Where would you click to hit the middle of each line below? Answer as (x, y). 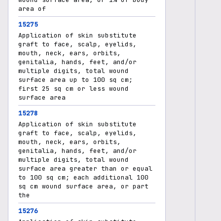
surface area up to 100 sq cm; (75, 80)
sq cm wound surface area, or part (83, 186)
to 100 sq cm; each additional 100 (83, 177)
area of (32, 9)
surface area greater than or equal (85, 168)
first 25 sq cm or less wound (74, 89)
